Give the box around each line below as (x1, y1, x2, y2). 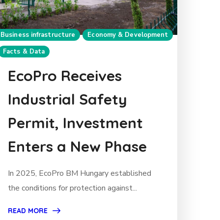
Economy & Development (87, 30, 168, 40)
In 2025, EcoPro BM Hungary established (8, 168, 151, 179)
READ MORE (8, 206, 48, 216)
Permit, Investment (8, 113, 143, 133)
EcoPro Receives (8, 66, 122, 85)
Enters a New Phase (8, 137, 147, 156)
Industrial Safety (8, 90, 127, 109)
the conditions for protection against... (8, 183, 137, 194)
